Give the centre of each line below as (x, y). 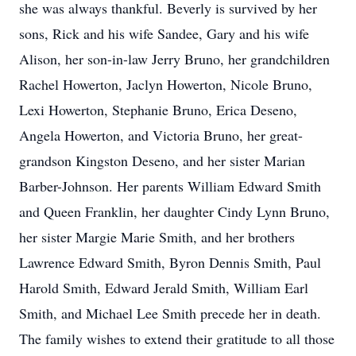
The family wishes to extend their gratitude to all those (177, 339)
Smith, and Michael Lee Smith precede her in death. (170, 313)
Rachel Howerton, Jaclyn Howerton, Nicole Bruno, (166, 84)
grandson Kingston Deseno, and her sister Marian (162, 161)
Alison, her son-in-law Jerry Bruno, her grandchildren (174, 59)
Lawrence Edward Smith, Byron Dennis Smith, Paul (170, 262)
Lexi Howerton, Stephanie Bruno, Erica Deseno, (158, 110)
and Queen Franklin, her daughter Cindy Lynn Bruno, (174, 211)
